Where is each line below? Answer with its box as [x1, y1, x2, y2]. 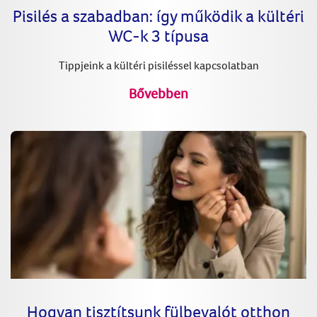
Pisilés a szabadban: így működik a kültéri [13, 4, 304, 26]
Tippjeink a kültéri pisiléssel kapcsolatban [58, 57, 259, 72]
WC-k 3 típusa [108, 24, 209, 46]
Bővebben [129, 83, 188, 102]
